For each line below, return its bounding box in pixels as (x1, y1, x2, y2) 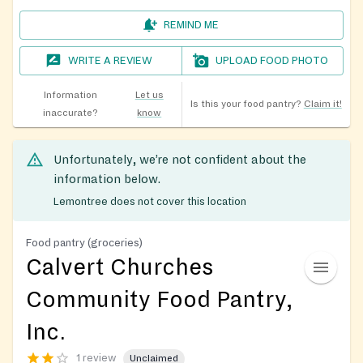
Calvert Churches (26, 254, 213, 280)
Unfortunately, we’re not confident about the (53, 153, 306, 167)
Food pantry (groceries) (26, 236, 143, 249)
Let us (135, 90, 164, 101)
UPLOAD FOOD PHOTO (216, 55, 329, 67)
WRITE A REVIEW (68, 55, 153, 67)
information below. (53, 173, 160, 186)
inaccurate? (42, 108, 98, 119)
